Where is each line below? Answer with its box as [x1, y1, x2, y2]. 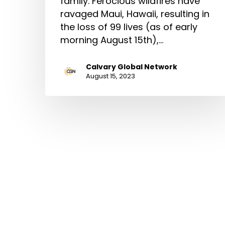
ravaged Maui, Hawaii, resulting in [60, 7, 209, 20]
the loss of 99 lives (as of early [60, 20, 197, 33]
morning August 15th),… [60, 33, 163, 46]
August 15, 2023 [86, 71, 135, 81]
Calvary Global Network [86, 61, 177, 72]
